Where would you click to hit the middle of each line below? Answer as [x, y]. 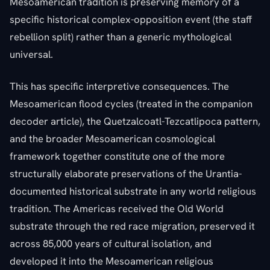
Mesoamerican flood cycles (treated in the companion [131, 103]
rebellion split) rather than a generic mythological [121, 36]
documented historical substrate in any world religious [133, 191]
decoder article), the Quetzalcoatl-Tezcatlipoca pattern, [135, 121]
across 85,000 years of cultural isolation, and [111, 243]
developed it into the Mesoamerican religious [111, 261]
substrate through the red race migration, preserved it [132, 226]
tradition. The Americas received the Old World [117, 208]
